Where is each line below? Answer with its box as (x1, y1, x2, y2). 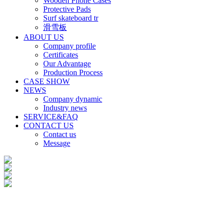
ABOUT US (24, 33, 64, 41)
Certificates (43, 51, 78, 59)
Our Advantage (43, 59, 91, 68)
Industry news (43, 104, 87, 112)
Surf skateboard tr (43, 14, 98, 22)
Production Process (43, 68, 103, 77)
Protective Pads (43, 5, 91, 13)
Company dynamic (43, 95, 102, 103)
